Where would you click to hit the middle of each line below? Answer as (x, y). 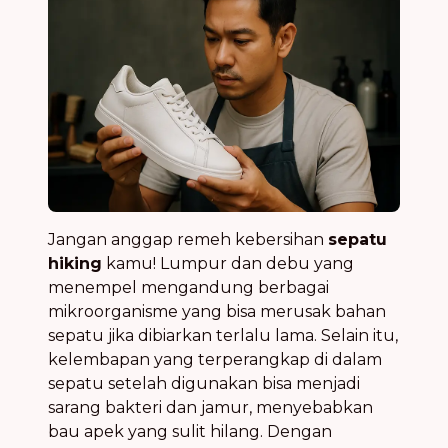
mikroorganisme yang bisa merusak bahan (217, 311)
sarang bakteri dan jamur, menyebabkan (210, 407)
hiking (75, 263)
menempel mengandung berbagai (188, 287)
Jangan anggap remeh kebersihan (188, 239)
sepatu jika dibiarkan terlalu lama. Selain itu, (223, 335)
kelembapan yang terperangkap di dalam (215, 359)
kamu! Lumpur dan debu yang (228, 263)
